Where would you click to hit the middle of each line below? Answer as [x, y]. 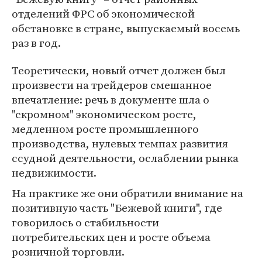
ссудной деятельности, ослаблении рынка [125, 158]
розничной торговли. [68, 251]
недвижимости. [54, 173]
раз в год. [36, 43]
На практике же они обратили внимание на [127, 193]
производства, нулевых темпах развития [120, 143]
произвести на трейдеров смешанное [112, 85]
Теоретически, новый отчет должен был [119, 70]
